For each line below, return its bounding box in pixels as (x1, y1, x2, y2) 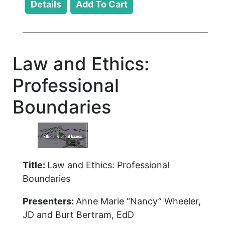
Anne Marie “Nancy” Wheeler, (76, 195, 201, 206)
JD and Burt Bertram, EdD (23, 209, 134, 220)
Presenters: (23, 195, 76, 206)
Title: (23, 159, 47, 170)
